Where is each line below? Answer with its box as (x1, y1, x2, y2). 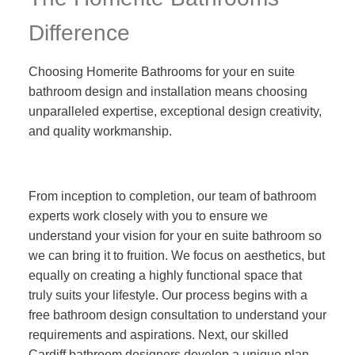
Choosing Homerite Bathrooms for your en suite (28, 65, 295, 78)
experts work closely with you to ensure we (28, 209, 268, 223)
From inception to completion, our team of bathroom (28, 189, 316, 203)
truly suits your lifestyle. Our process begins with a (28, 288, 307, 302)
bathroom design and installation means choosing (28, 85, 307, 98)
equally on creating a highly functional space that (28, 269, 302, 282)
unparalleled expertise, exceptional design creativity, (28, 105, 322, 118)
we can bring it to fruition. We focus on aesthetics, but (28, 249, 325, 262)
